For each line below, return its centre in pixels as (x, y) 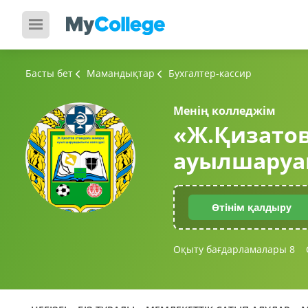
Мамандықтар (122, 73)
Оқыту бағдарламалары (231, 250)
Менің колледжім (224, 111)
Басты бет (49, 73)
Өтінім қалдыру (252, 207)
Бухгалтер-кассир (210, 73)
